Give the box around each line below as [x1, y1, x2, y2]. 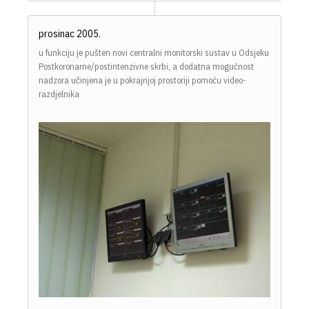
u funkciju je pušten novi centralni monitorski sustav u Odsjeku [39, 47, 269, 59]
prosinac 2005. [39, 27, 101, 41]
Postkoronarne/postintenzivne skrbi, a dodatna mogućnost [39, 61, 254, 73]
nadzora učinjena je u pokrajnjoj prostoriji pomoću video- [39, 74, 246, 87]
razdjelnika [39, 88, 79, 101]
